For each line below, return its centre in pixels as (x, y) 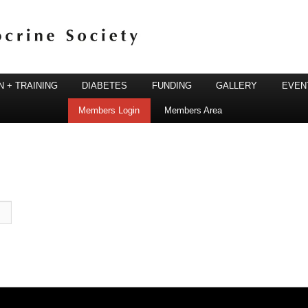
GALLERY (237, 86)
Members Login (109, 110)
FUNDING (172, 86)
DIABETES (105, 86)
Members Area (193, 110)
